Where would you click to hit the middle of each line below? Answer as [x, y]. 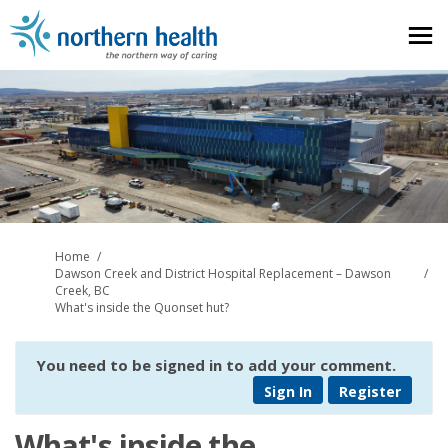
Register [370, 392]
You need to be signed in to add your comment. [216, 365]
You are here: [52, 255]
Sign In [288, 392]
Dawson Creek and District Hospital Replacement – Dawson [223, 273]
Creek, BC [82, 290]
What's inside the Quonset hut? [142, 307]
